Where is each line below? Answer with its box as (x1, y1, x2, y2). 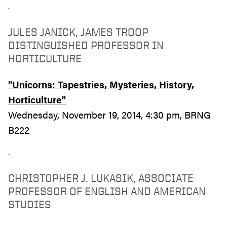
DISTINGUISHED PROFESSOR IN (8, 38, 164, 51)
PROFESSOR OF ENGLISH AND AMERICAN (8, 184, 206, 197)
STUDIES (8, 197, 51, 210)
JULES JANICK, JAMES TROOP (8, 25, 148, 38)
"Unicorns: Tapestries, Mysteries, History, (8, 77, 194, 91)
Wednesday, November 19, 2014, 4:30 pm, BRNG (8, 107, 211, 122)
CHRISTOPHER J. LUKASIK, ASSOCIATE (8, 171, 194, 184)
